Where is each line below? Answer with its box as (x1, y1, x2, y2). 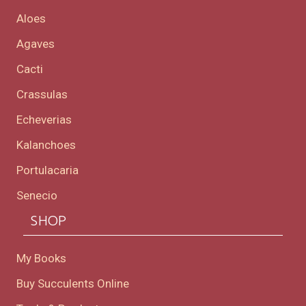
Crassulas (16, 87, 68, 102)
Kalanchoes (16, 138, 76, 152)
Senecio (16, 189, 57, 203)
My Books (16, 251, 66, 266)
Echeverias (16, 113, 72, 127)
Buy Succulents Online (16, 277, 129, 291)
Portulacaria (16, 163, 79, 178)
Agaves (16, 37, 55, 51)
